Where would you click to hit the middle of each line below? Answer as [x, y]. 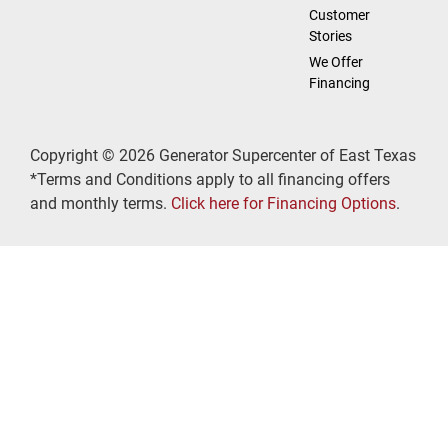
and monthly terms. [100, 203]
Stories [330, 35]
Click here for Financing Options [283, 203]
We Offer [335, 61]
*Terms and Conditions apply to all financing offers [210, 179]
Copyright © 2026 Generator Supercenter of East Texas [223, 155]
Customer [339, 14]
